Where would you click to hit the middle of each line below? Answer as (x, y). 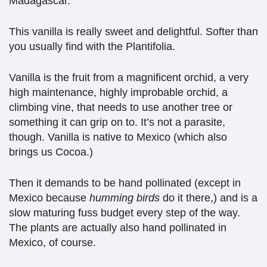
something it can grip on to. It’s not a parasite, (117, 122)
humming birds (126, 198)
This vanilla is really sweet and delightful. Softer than (133, 31)
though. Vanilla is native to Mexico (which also (118, 137)
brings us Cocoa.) (51, 152)
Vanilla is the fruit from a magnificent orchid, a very (129, 77)
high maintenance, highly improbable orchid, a (118, 92)
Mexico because (49, 198)
